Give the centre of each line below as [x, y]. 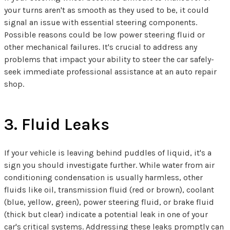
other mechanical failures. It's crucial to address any [101, 47]
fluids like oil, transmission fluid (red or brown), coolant [109, 190]
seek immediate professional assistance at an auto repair [110, 72]
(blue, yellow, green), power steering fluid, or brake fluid [109, 202]
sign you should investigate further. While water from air [109, 165]
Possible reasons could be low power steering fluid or [104, 35]
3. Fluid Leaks [57, 125]
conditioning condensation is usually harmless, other [103, 178]
